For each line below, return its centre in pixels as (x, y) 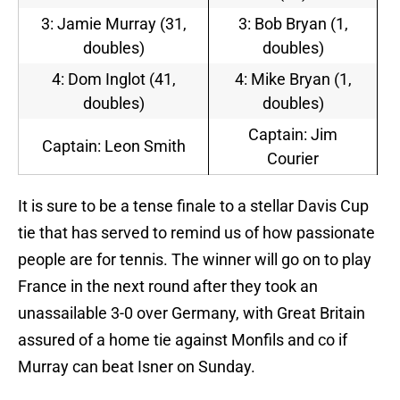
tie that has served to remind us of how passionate (196, 233)
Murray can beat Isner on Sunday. (137, 367)
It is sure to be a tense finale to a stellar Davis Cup (193, 206)
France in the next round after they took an (168, 287)
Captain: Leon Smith (113, 146)
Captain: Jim (293, 135)
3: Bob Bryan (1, (293, 24)
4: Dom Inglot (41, (113, 79)
